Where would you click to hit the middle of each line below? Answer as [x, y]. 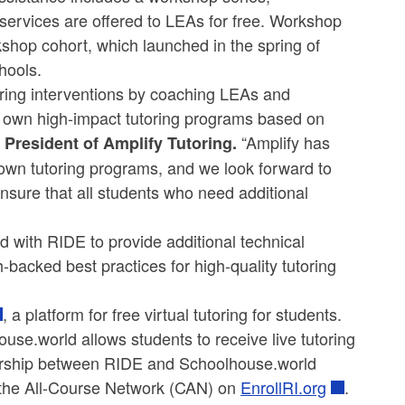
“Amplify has [286, 142]
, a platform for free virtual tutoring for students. [173, 314]
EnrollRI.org [284, 387]
